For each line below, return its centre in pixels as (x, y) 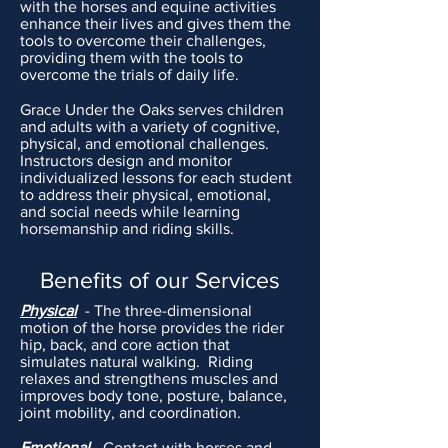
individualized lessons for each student (156, 177)
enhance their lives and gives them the (155, 23)
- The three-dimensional (164, 310)
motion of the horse (90, 327)
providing (55, 57)
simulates (55, 361)
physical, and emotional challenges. (144, 143)
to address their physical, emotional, (145, 194)
